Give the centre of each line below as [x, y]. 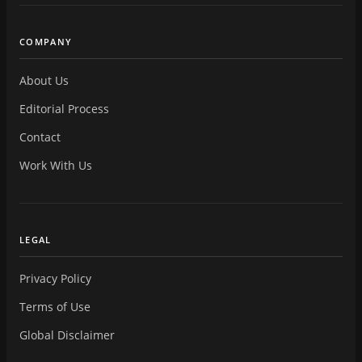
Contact [40, 137]
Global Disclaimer [67, 335]
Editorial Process [64, 108]
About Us [44, 80]
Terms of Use [55, 306]
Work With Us [56, 165]
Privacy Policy [55, 278]
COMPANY [46, 41]
